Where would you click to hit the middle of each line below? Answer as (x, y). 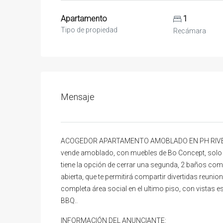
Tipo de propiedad (89, 30)
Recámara (189, 31)
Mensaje (78, 97)
